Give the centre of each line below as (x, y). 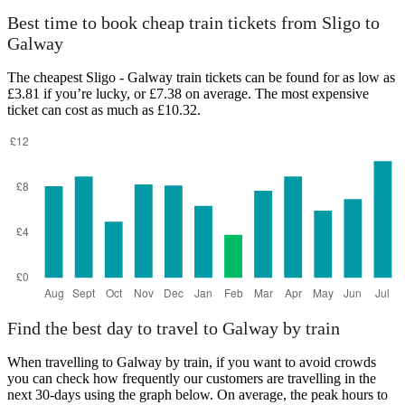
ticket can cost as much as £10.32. (104, 109)
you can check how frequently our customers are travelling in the (192, 379)
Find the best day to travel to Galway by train (174, 329)
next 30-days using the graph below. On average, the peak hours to (198, 395)
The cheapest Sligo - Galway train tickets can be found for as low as (201, 77)
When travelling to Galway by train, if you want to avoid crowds (192, 363)
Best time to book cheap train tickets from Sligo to (193, 23)
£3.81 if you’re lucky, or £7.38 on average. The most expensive (188, 93)
